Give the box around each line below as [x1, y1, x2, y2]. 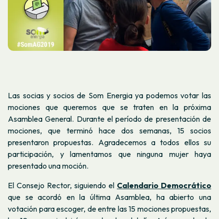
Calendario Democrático [117, 180, 211, 190]
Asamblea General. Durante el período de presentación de [8, 114, 211, 124]
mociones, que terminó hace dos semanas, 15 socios [8, 126, 211, 136]
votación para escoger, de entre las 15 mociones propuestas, [8, 203, 211, 214]
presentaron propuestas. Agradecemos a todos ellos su [8, 137, 211, 148]
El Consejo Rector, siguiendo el [8, 180, 117, 190]
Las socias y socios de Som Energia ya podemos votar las [8, 90, 211, 101]
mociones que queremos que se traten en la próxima [8, 102, 211, 112]
